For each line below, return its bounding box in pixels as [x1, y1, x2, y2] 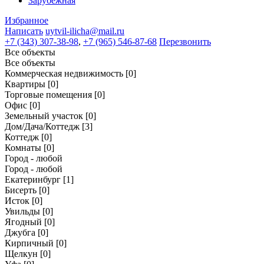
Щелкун [5, 249, 38, 259]
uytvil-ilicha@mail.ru [45, 26, 124, 36]
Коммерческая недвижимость [5, 68, 123, 78]
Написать [5, 26, 43, 36]
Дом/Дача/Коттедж [5, 121, 80, 131]
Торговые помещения [5, 90, 92, 100]
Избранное [5, 15, 48, 25]
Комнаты [5, 143, 41, 153]
